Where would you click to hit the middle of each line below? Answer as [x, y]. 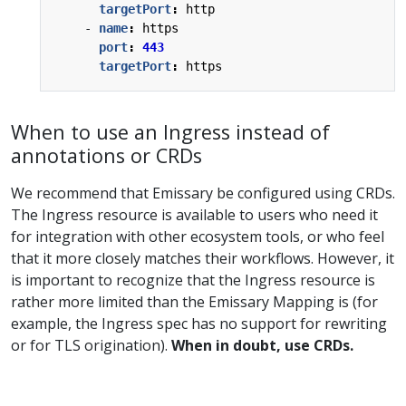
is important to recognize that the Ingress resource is [193, 280]
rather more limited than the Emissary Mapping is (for [194, 301]
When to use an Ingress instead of [170, 131]
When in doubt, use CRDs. [262, 345]
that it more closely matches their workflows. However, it [203, 258]
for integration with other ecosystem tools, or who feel [198, 236]
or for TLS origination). [91, 345]
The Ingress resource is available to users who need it [194, 214]
